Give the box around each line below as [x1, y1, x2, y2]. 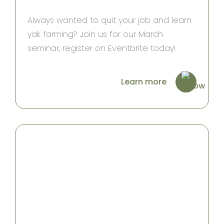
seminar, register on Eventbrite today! [27, 42, 176, 54]
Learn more [121, 75, 166, 87]
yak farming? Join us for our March [27, 28, 163, 40]
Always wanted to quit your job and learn [27, 14, 191, 26]
